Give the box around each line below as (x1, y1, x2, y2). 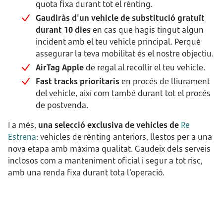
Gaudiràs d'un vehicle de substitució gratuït (36, 12, 205, 23)
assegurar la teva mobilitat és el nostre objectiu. (36, 48, 214, 59)
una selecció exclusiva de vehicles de (38, 119, 179, 130)
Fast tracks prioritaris (36, 76, 119, 87)
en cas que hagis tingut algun (91, 24, 204, 35)
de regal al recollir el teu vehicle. (84, 62, 205, 73)
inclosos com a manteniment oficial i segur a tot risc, (8, 155, 203, 166)
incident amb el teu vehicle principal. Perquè (36, 36, 201, 47)
